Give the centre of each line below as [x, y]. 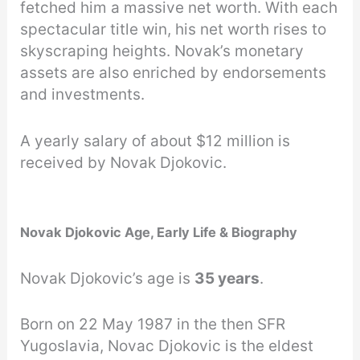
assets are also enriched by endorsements [174, 73]
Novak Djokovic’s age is [108, 278]
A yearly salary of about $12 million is [155, 141]
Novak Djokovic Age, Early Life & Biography [159, 232]
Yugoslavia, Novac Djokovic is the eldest [167, 346]
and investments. [83, 95]
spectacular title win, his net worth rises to [174, 30]
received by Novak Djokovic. [124, 162]
